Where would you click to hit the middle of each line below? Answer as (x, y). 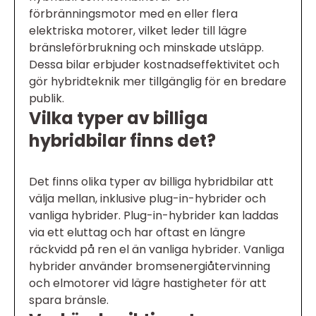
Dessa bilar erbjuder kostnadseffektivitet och (154, 65)
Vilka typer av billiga (119, 119)
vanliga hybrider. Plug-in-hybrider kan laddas (154, 216)
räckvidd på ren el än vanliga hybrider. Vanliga (157, 250)
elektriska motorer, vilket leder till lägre (138, 31)
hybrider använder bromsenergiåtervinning (150, 267)
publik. (47, 99)
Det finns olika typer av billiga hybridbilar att (151, 182)
